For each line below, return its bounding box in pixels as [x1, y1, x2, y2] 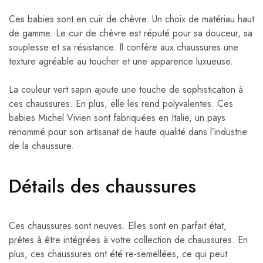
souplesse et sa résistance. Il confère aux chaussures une [9, 41, 238, 55]
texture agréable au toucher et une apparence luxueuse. [9, 55, 233, 69]
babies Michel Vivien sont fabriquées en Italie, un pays [9, 111, 225, 125]
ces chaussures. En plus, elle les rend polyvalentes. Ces [9, 97, 233, 111]
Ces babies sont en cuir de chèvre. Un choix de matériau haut [9, 12, 254, 26]
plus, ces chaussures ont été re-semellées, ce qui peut [9, 247, 227, 261]
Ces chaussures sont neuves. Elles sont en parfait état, [9, 219, 227, 233]
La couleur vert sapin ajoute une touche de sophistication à [9, 83, 243, 97]
